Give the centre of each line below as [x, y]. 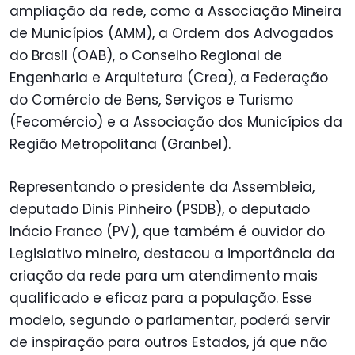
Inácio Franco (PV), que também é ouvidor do [167, 232]
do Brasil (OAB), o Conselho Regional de [146, 55]
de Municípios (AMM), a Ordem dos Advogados [172, 33]
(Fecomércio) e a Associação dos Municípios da [176, 122]
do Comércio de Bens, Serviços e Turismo [151, 99]
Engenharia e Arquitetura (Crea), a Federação [169, 77]
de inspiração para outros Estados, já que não [168, 343]
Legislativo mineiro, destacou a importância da [172, 254]
